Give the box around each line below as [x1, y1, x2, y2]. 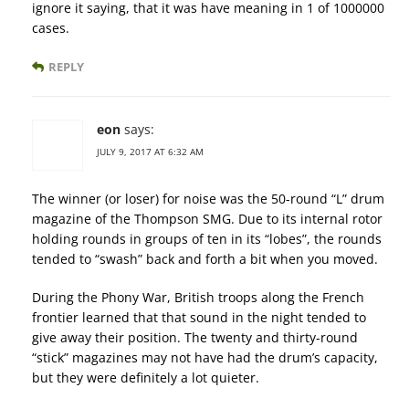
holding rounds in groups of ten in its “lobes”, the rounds [32, 230, 382, 248]
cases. [32, 19, 69, 37]
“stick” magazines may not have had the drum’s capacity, [32, 349, 378, 367]
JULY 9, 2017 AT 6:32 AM [97, 145, 204, 159]
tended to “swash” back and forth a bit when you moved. [32, 250, 378, 268]
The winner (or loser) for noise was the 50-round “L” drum [32, 190, 384, 208]
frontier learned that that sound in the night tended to [32, 309, 366, 327]
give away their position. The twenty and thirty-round [32, 329, 358, 347]
